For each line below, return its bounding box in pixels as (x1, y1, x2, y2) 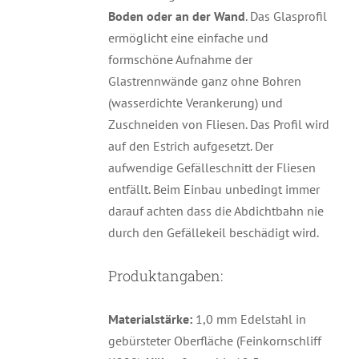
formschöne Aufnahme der (107, 51, 252, 68)
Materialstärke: (107, 311, 192, 328)
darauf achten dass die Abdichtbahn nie (107, 203, 324, 220)
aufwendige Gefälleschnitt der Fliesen (107, 159, 316, 176)
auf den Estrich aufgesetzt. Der (107, 138, 273, 155)
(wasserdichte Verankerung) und (107, 95, 283, 111)
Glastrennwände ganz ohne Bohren (107, 73, 301, 90)
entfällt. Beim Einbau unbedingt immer (107, 181, 320, 198)
